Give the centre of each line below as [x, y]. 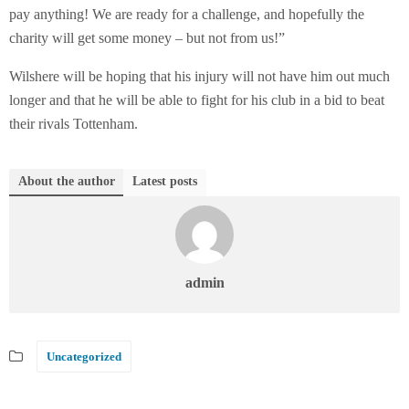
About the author [67, 181]
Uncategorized [84, 357]
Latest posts [165, 181]
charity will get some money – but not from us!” [147, 38]
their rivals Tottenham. [73, 124]
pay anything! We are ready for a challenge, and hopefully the [187, 14]
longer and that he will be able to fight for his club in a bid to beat [197, 100]
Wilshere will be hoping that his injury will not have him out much [199, 76]
